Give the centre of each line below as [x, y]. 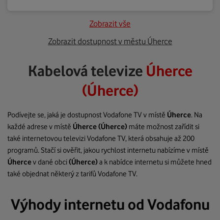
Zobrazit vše [110, 24]
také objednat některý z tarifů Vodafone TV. [72, 174]
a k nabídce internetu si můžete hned [155, 162]
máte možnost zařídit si [163, 127]
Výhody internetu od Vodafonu [110, 204]
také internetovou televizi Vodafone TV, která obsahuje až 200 [101, 138]
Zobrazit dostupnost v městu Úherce [110, 41]
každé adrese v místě [40, 127]
